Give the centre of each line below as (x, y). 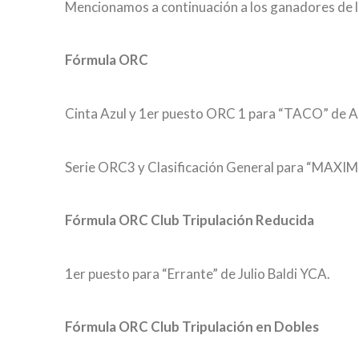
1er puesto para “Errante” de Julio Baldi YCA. (197, 273)
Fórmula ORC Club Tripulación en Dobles (192, 327)
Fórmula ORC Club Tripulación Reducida (189, 220)
